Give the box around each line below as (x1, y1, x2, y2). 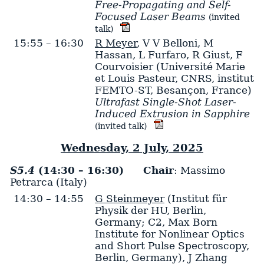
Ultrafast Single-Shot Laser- (94, 95, 236, 108)
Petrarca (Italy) (9, 176, 87, 188)
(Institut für (164, 193, 227, 205)
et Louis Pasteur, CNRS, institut (94, 72, 254, 84)
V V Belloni (142, 37, 197, 49)
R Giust (192, 48, 230, 61)
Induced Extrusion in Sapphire (94, 107, 250, 120)
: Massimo (174, 164, 226, 176)
